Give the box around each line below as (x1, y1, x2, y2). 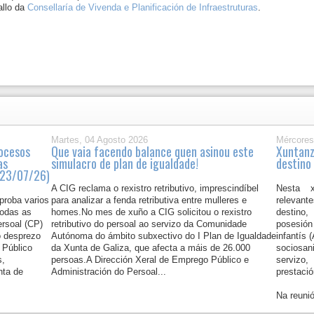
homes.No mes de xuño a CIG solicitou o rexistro (51, 207, 252, 217)
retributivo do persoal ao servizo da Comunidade (51, 219, 247, 229)
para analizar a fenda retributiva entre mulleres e (51, 195, 247, 205)
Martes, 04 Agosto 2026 (51, 135, 148, 145)
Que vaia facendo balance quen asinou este (51, 142, 254, 161)
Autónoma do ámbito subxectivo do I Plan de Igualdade (51, 231, 276, 241)
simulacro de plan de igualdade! (51, 154, 198, 172)
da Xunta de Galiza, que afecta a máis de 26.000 (51, 243, 250, 253)
